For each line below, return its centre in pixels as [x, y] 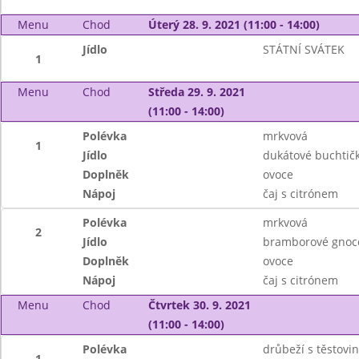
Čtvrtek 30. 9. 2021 [199, 305]
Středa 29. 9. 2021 [196, 92]
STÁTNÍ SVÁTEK [303, 49]
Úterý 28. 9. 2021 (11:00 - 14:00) [234, 24]
